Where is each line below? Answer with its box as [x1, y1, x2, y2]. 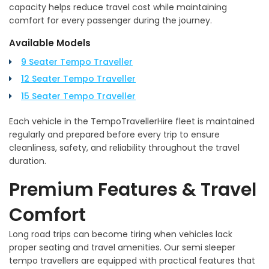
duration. [9, 154, 46, 167]
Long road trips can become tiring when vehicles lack [9, 228, 232, 240]
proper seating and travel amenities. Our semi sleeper [9, 241, 235, 253]
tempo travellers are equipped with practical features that [9, 254, 255, 267]
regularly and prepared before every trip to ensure [9, 128, 220, 141]
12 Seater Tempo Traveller [21, 73, 136, 85]
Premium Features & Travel [9, 177, 256, 202]
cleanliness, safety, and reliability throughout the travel [9, 141, 240, 154]
